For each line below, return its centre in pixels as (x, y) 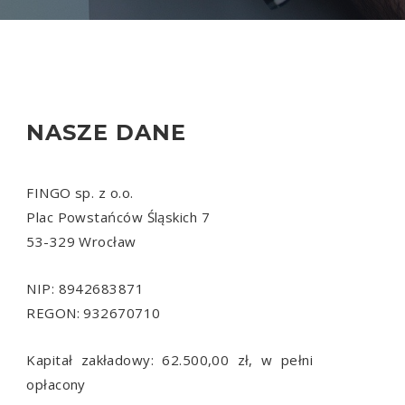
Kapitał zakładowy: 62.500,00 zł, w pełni (170, 359)
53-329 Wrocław (81, 241)
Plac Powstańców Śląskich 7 (118, 217)
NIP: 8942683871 (85, 288)
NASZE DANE (107, 132)
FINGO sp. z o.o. (80, 192)
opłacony (56, 384)
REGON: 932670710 (94, 312)
